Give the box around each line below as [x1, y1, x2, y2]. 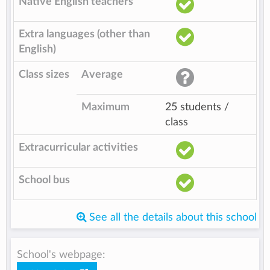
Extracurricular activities [19, 142, 138, 152]
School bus [19, 175, 70, 185]
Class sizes [19, 69, 69, 80]
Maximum [81, 102, 130, 112]
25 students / [165, 102, 229, 112]
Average [81, 69, 123, 80]
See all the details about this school [86, 212, 257, 223]
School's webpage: [17, 250, 106, 260]
